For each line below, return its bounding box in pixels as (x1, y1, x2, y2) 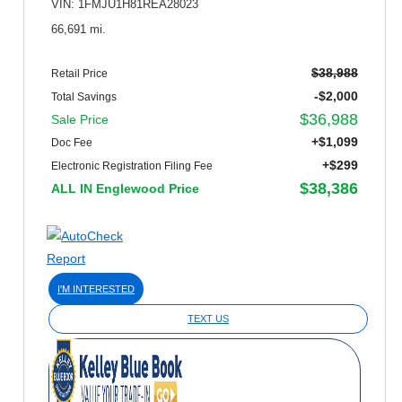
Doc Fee (51, 135, 92, 149)
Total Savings (51, 90, 117, 103)
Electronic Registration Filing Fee (51, 159, 213, 172)
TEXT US (188, 312, 229, 324)
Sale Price (51, 111, 109, 127)
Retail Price (51, 66, 108, 80)
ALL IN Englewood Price (51, 180, 199, 196)
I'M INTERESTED (57, 283, 135, 294)
